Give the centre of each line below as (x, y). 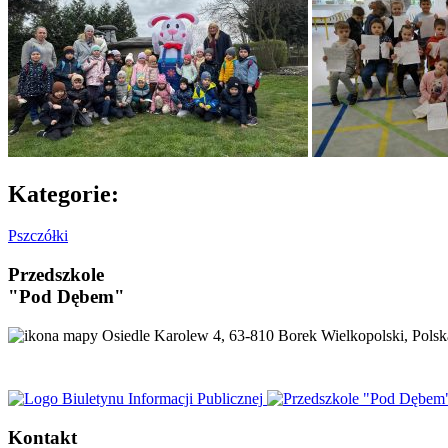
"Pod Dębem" (66, 297)
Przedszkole (56, 275)
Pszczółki (38, 236)
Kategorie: (63, 193)
